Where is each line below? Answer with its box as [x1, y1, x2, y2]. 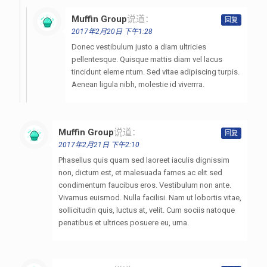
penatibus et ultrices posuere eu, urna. [58, 218, 189, 227]
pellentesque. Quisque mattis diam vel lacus [72, 54, 222, 64]
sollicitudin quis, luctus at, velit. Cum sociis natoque [58, 205, 235, 215]
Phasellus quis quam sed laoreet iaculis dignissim [58, 155, 229, 164]
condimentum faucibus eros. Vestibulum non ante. [58, 180, 231, 190]
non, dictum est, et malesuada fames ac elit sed [58, 167, 222, 177]
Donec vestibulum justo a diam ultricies [72, 42, 206, 51]
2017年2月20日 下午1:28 [72, 27, 153, 36]
